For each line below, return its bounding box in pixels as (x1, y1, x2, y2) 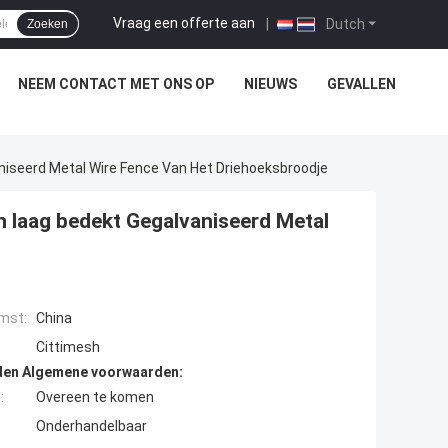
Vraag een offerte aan (113, 14, 255, 31)
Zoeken (27, 17, 68, 31)
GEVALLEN (327, 76, 396, 92)
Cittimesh (36, 339, 100, 356)
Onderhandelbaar (36, 418, 147, 435)
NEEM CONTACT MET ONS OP (18, 76, 214, 92)
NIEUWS (244, 76, 297, 92)
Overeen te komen (36, 389, 154, 406)
